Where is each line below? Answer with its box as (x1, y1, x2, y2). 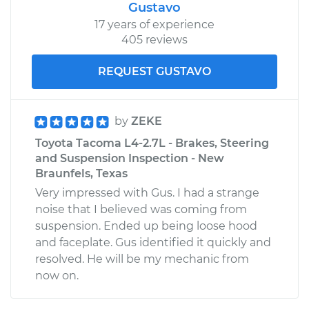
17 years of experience (94, 17, 215, 31)
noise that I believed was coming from (35, 202, 247, 216)
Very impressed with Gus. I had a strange (35, 186, 259, 199)
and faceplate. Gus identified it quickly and (35, 235, 271, 249)
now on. (35, 268, 79, 282)
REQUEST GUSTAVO (98, 64, 211, 78)
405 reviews (121, 32, 188, 46)
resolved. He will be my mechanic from (35, 252, 249, 266)
